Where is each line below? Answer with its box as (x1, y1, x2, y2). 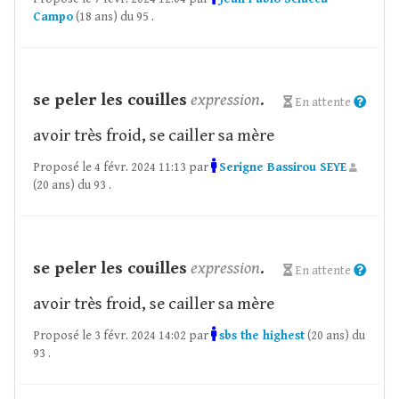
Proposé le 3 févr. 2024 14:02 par (33, 329, 211, 343)
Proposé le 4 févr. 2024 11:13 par (33, 160, 211, 175)
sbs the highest (219, 329, 305, 343)
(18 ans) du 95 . (73, 10, 154, 24)
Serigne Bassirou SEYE (219, 160, 346, 175)
